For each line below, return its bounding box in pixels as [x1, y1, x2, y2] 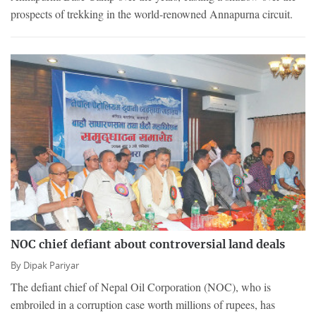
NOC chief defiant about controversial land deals [11, 239, 285, 251]
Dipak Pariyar [23, 260, 79, 272]
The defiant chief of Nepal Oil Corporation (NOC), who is [11, 279, 271, 295]
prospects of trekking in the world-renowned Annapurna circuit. [11, 6, 293, 21]
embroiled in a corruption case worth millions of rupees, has [11, 297, 275, 312]
